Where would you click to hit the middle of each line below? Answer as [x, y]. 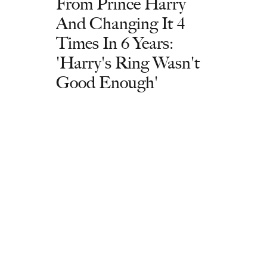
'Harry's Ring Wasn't [128, 63]
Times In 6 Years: [115, 43]
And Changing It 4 [121, 23]
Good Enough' [107, 82]
